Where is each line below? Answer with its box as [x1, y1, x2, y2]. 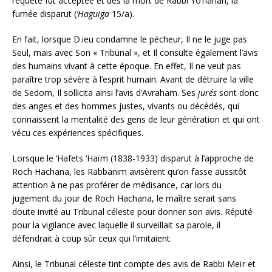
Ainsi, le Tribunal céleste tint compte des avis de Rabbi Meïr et [12, 257, 256, 270]
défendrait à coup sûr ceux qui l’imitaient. [12, 232, 172, 244]
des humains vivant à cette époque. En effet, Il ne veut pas [12, 59, 241, 72]
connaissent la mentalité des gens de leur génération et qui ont [12, 113, 260, 125]
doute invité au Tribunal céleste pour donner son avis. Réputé [12, 205, 253, 217]
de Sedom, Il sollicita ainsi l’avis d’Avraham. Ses [12, 86, 198, 98]
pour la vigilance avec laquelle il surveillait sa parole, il [12, 219, 220, 231]
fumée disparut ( [12, 7, 76, 19]
